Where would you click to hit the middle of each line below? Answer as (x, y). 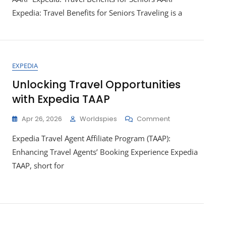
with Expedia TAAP (61, 99)
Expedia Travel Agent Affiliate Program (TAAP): (91, 138)
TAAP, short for (38, 165)
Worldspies (98, 119)
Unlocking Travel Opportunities (96, 84)
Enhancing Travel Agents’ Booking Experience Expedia (105, 152)
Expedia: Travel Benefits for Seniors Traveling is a (97, 13)
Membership (190, 60)
